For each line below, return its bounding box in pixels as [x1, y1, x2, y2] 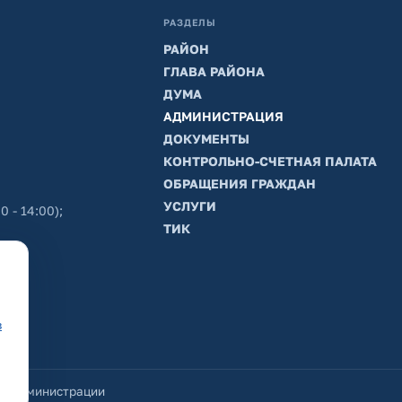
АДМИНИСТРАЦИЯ [162, 109, 284, 125]
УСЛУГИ [162, 198, 216, 214]
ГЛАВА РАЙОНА [162, 64, 265, 80]
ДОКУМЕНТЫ [162, 131, 249, 147]
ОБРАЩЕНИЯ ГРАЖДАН [162, 176, 316, 192]
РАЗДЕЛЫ [162, 17, 217, 29]
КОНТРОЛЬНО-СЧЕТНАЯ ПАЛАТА [162, 153, 377, 170]
